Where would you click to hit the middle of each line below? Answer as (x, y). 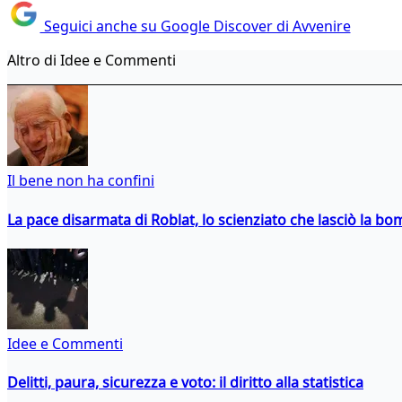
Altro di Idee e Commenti (92, 61)
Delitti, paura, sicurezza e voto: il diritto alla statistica (185, 383)
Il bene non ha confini (81, 181)
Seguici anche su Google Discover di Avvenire (195, 26)
